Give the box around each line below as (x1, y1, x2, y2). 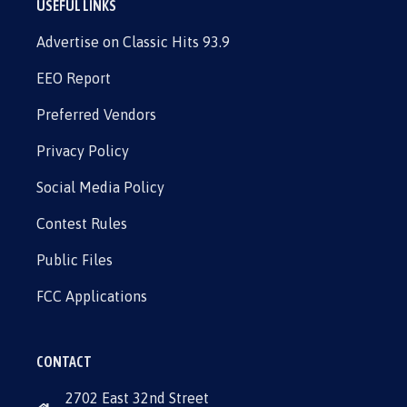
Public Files (36, 252, 113, 268)
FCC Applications (36, 288, 147, 304)
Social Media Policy (36, 179, 164, 195)
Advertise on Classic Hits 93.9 (36, 34, 230, 50)
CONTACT (36, 353, 92, 370)
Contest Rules (36, 215, 127, 232)
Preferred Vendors (36, 106, 156, 123)
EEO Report (36, 70, 111, 86)
